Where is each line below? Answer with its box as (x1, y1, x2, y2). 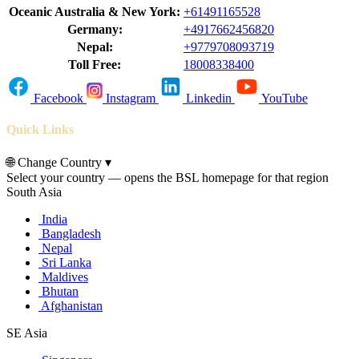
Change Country (14, 155, 105, 169)
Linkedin (186, 91, 232, 106)
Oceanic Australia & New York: (9, 5, 180, 19)
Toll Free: (68, 58, 121, 72)
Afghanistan (38, 298, 103, 313)
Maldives (38, 269, 88, 284)
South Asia (6, 184, 62, 199)
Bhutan (38, 284, 79, 298)
